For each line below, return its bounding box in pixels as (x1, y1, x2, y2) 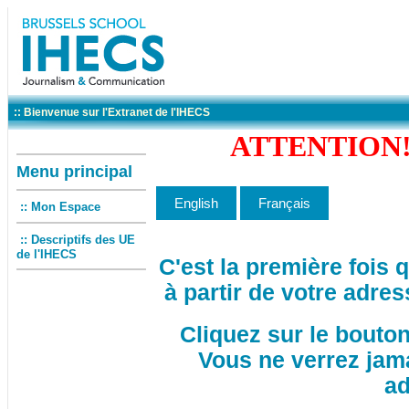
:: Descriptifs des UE (20, 233, 135, 246)
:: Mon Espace (20, 200, 100, 214)
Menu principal (16, 163, 132, 181)
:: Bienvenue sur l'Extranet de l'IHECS (8, 106, 213, 119)
